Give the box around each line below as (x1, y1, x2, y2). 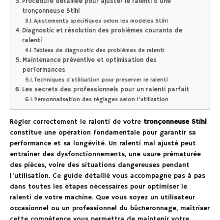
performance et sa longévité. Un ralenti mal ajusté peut (10, 138, 196, 148)
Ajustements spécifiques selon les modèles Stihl (34, 17, 168, 25)
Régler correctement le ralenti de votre (10, 117, 143, 126)
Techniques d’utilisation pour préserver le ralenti (34, 76, 168, 83)
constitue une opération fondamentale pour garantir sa (10, 128, 196, 137)
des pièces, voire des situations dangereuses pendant (10, 160, 190, 169)
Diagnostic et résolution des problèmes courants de (22, 27, 182, 34)
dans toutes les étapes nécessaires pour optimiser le (10, 182, 187, 191)
